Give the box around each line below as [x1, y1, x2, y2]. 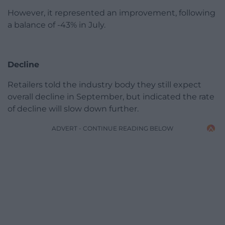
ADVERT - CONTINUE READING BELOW [52, 124, 173, 132]
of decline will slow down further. [8, 103, 139, 114]
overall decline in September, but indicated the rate [8, 91, 214, 101]
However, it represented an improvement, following [8, 8, 215, 18]
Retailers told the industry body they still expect [8, 79, 201, 89]
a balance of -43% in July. [8, 20, 105, 30]
